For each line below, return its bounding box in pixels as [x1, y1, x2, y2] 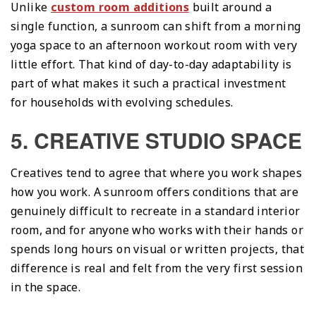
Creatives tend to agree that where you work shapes [11, 164, 302, 181]
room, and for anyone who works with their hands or [11, 221, 303, 238]
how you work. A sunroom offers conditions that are [11, 183, 298, 200]
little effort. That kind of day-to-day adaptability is [11, 56, 292, 72]
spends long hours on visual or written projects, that [11, 241, 305, 257]
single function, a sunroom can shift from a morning [11, 18, 301, 34]
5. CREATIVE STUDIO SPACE [11, 124, 302, 155]
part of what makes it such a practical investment [11, 75, 286, 91]
